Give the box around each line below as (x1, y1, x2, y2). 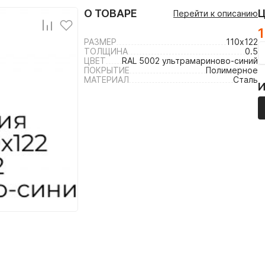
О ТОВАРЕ (84, 7, 137, 20)
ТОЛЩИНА (84, 46, 128, 56)
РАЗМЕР (84, 37, 117, 47)
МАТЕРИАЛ (84, 75, 129, 85)
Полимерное (206, 65, 258, 75)
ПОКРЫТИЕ (84, 65, 130, 75)
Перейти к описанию (173, 8, 258, 18)
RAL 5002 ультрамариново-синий (122, 56, 258, 66)
